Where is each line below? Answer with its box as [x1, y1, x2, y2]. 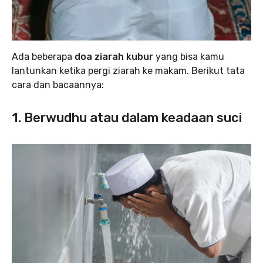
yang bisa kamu [153, 51, 224, 63]
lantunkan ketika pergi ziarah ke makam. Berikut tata [12, 65, 245, 77]
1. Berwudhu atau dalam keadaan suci [12, 110, 242, 126]
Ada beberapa [12, 51, 75, 63]
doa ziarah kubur [75, 51, 153, 63]
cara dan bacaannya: [12, 79, 104, 91]
